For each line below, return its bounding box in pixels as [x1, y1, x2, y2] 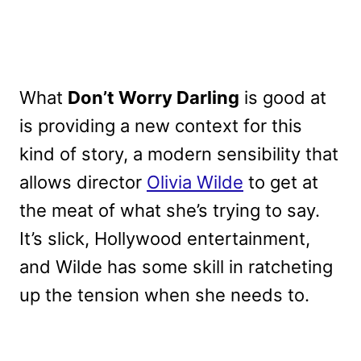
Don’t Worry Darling [68, 87, 239, 109]
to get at [243, 172, 318, 193]
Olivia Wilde [147, 172, 243, 193]
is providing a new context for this [19, 115, 302, 137]
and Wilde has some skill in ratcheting [19, 256, 333, 278]
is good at [239, 87, 326, 109]
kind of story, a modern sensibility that [19, 143, 338, 165]
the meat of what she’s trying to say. [19, 200, 320, 222]
